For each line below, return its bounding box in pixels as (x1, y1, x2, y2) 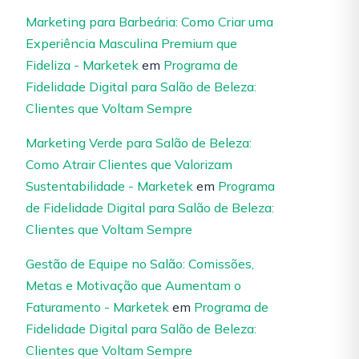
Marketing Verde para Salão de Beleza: (26, 135, 252, 151)
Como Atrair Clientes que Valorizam (26, 156, 232, 172)
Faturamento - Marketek (26, 299, 169, 315)
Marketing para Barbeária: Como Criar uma (26, 14, 273, 30)
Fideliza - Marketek (26, 57, 139, 73)
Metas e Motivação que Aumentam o (26, 277, 241, 293)
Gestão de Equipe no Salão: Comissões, (26, 256, 254, 272)
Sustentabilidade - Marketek (26, 178, 193, 194)
